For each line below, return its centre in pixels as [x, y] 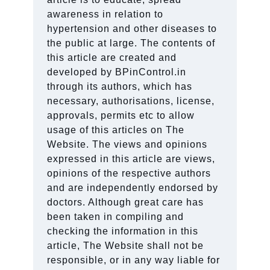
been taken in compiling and [116, 216]
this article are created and [112, 57]
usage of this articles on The [116, 130]
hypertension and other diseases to [132, 28]
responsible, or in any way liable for [134, 260]
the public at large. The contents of [131, 43]
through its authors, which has [120, 86]
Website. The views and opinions [127, 144]
